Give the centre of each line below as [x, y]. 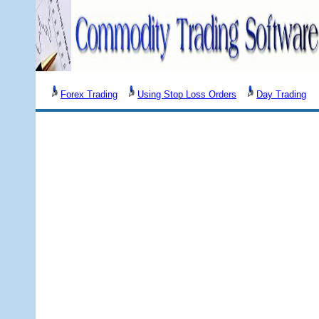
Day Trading [282, 94]
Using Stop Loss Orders [187, 94]
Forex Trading [89, 94]
